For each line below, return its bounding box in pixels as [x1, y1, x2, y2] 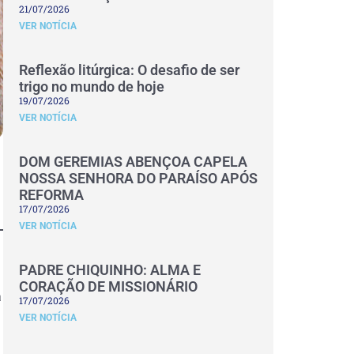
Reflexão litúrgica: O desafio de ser [19, 62, 239, 78]
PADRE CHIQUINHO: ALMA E [19, 262, 201, 278]
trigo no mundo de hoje [19, 78, 164, 95]
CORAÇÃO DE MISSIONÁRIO [19, 278, 198, 295]
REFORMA [19, 186, 84, 203]
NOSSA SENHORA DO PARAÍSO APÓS [19, 170, 258, 186]
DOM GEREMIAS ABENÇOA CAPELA [19, 153, 247, 170]
